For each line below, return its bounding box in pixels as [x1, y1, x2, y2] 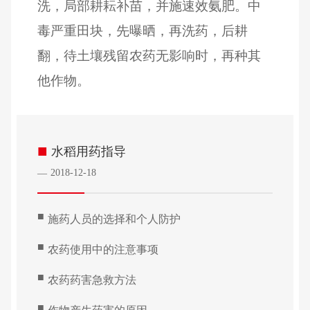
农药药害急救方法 [48, 273, 137, 286]
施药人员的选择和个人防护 [48, 212, 181, 225]
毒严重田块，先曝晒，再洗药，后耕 [37, 23, 248, 38]
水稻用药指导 [51, 144, 127, 158]
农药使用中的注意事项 [48, 243, 159, 255]
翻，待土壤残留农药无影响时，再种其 [37, 48, 262, 63]
